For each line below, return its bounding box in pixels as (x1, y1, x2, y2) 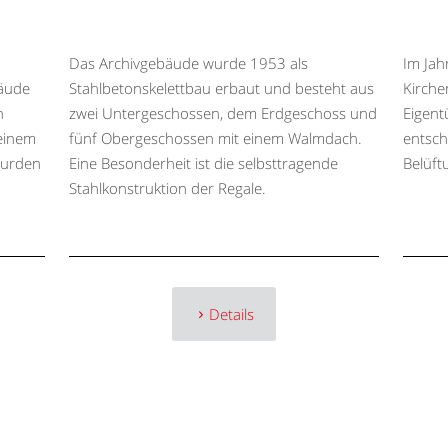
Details (208, 304, 254, 325)
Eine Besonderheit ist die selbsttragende (68, 153, 338, 174)
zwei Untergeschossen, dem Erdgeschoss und (68, 103, 377, 124)
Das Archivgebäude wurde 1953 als (68, 53, 308, 74)
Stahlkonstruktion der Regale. (68, 178, 266, 199)
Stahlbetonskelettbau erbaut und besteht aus (68, 78, 374, 99)
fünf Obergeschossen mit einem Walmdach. (68, 128, 362, 149)
